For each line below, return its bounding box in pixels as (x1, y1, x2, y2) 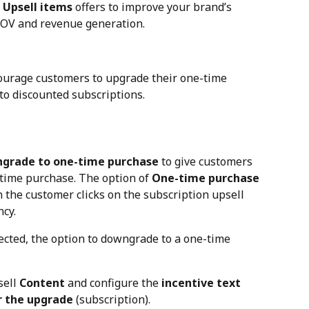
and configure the (65, 275, 161, 290)
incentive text (161, 275, 241, 290)
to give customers (159, 153, 255, 169)
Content (19, 275, 65, 290)
